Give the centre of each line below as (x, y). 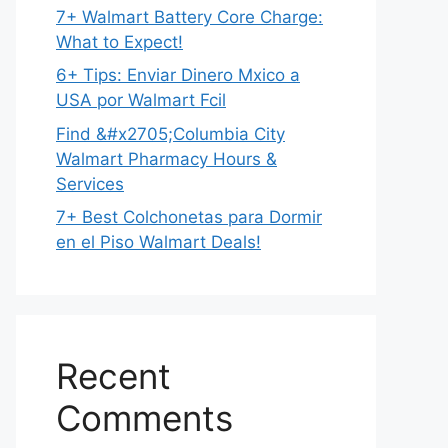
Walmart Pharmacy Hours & (166, 158)
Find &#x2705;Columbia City (170, 133)
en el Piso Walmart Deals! (158, 242)
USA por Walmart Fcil (141, 100)
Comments (144, 418)
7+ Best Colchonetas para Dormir (189, 217)
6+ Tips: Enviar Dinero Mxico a (178, 75)
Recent (113, 376)
